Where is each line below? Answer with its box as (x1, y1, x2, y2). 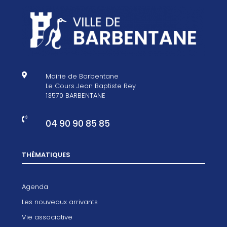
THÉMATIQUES (21, 149, 70, 160)
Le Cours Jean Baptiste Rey (46, 81, 136, 91)
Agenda (21, 181, 48, 192)
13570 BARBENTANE (46, 90, 105, 100)
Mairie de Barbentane (46, 71, 119, 81)
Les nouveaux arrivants (21, 197, 98, 207)
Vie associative (21, 212, 72, 222)
